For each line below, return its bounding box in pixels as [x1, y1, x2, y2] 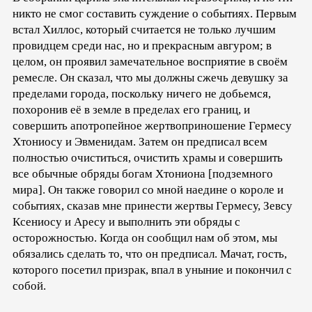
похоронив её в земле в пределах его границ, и [13, 102, 250, 116]
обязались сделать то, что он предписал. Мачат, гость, [13, 247, 287, 260]
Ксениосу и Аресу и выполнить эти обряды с [13, 214, 240, 228]
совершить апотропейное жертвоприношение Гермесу [13, 118, 292, 132]
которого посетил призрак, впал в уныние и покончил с [13, 263, 292, 276]
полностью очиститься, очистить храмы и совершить [13, 150, 283, 164]
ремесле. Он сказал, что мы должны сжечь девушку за [13, 70, 288, 84]
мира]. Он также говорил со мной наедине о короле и [13, 182, 283, 196]
